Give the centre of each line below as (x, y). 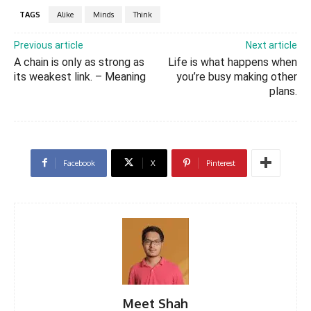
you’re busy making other (236, 76)
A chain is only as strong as (79, 62)
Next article (271, 45)
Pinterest (221, 163)
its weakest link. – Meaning (80, 76)
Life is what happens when (232, 62)
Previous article (49, 45)
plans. (283, 91)
